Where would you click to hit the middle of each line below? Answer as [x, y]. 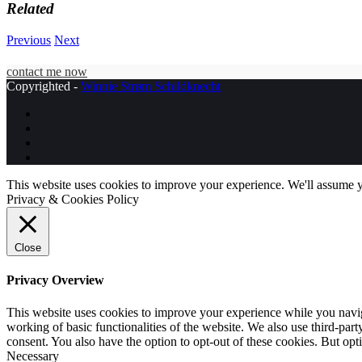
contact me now [47, 72]
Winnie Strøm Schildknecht [151, 86]
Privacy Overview [55, 280]
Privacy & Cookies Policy [73, 200]
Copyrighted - [44, 86]
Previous [29, 40]
